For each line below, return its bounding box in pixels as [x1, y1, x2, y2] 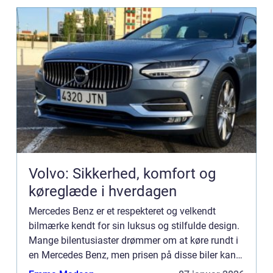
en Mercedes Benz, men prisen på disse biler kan [29, 249, 236, 261]
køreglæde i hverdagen [29, 182, 177, 200]
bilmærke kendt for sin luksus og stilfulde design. [29, 219, 239, 232]
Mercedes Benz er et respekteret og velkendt [29, 205, 216, 217]
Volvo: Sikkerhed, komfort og [29, 165, 216, 182]
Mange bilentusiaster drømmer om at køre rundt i [29, 234, 238, 246]
